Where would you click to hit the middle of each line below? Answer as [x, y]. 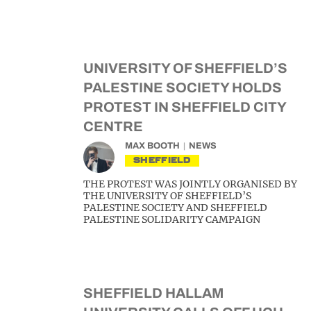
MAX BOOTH [152, 146]
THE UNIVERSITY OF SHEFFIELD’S [167, 196]
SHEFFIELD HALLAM [153, 293]
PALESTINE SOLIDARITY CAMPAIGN [172, 219]
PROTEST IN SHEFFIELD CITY [185, 107]
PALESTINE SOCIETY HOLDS [183, 87]
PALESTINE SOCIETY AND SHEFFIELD [175, 208]
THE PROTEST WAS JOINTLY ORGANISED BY [190, 184]
